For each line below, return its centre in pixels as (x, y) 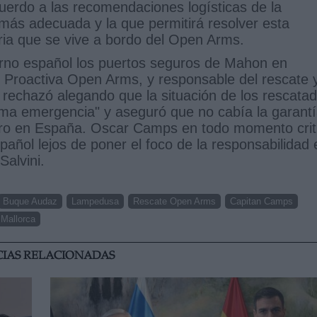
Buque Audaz (30, 201)
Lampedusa (95, 201)
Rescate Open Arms (174, 201)
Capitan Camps (261, 201)
